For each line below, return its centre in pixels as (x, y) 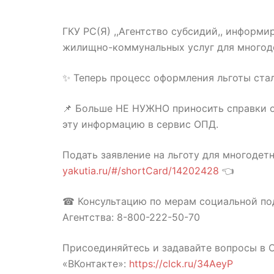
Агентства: (90, 217)
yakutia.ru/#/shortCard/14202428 (141, 171)
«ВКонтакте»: (96, 264)
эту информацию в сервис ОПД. (140, 124)
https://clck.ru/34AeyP (181, 264)
